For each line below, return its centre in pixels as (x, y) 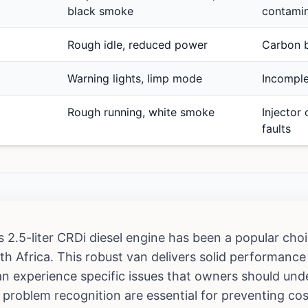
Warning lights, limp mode (135, 79)
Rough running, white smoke (141, 112)
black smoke (100, 11)
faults (276, 129)
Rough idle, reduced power (137, 45)
